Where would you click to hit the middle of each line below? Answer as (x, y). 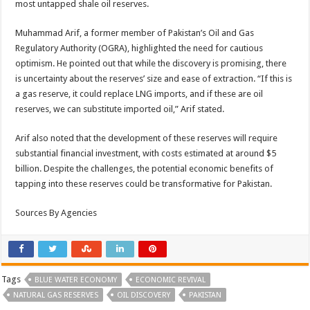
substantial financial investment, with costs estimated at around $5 (146, 153)
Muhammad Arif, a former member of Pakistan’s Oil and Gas (135, 33)
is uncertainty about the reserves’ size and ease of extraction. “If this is (154, 79)
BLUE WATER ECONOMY (76, 280)
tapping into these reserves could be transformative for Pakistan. (144, 184)
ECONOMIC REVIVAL (171, 280)
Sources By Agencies (56, 213)
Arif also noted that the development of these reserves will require (147, 138)
